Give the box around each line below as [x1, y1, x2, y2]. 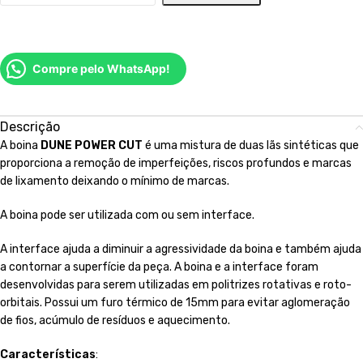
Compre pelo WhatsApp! [32, 61, 170, 75]
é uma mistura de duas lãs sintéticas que [143, 138, 359, 152]
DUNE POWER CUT [41, 138, 143, 152]
